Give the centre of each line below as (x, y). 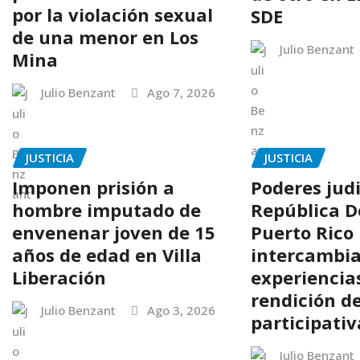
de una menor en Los (105, 37)
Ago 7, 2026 (181, 93)
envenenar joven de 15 (114, 232)
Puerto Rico (303, 232)
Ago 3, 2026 (181, 310)
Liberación (59, 277)
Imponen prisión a (93, 187)
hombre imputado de (106, 209)
